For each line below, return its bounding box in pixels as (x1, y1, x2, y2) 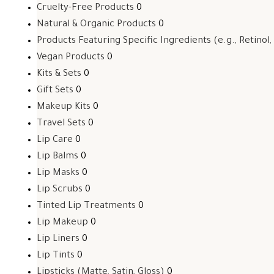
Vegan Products (37, 53, 105, 63)
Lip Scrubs (37, 185, 83, 195)
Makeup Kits (37, 102, 91, 113)
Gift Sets (37, 86, 73, 96)
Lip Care (37, 135, 73, 146)
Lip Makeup (37, 218, 88, 228)
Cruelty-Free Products (37, 3, 134, 13)
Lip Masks (37, 168, 80, 179)
